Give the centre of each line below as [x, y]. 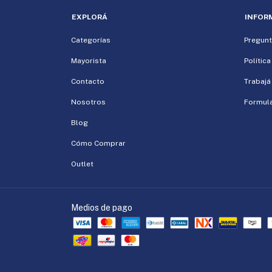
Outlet [82, 164]
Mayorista [89, 61]
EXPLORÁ [90, 17]
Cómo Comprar [98, 143]
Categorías [91, 40]
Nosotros [88, 102]
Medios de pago [102, 208]
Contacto [88, 81]
